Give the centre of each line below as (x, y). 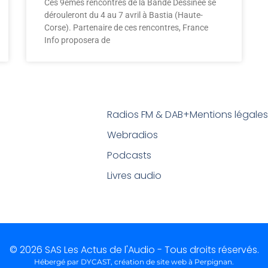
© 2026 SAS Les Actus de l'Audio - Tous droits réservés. (134, 250)
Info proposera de (77, 40)
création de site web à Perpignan (173, 262)
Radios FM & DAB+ (148, 115)
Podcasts (129, 156)
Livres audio (134, 176)
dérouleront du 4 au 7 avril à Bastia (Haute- (124, 15)
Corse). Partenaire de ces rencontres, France (126, 28)
